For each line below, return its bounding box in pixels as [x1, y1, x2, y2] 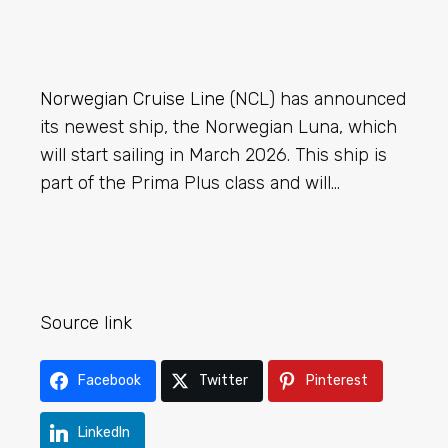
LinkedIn [78, 424, 130, 441]
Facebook [78, 372, 141, 389]
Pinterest [306, 372, 368, 389]
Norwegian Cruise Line [40, 88, 225, 110]
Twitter [199, 372, 248, 389]
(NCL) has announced [225, 88, 406, 110]
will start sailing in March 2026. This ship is [40, 144, 387, 166]
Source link [40, 312, 132, 334]
